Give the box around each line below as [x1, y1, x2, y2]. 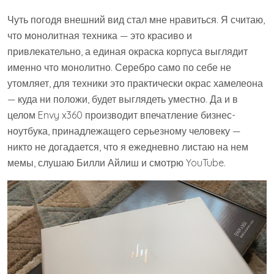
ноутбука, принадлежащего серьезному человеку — [7, 125, 240, 137]
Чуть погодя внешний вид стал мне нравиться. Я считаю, [7, 13, 265, 26]
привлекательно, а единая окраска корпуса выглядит [7, 45, 248, 57]
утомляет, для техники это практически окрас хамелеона [7, 77, 263, 89]
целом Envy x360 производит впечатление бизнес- [7, 109, 235, 121]
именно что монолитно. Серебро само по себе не [7, 61, 231, 73]
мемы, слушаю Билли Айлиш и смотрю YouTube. [7, 157, 226, 169]
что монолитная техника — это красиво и [7, 29, 192, 42]
